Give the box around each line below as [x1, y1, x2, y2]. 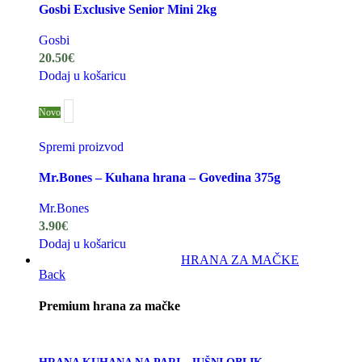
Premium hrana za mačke [39, 298, 180, 313]
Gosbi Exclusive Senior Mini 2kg [39, 2, 217, 16]
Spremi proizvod [39, 139, 124, 154]
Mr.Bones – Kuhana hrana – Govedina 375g [39, 170, 280, 184]
